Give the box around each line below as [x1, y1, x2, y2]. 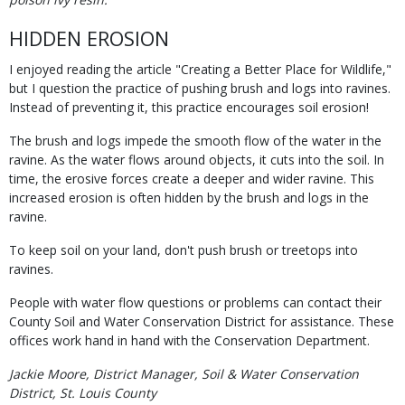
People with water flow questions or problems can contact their [9, 294, 381, 311]
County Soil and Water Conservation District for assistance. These [9, 313, 394, 330]
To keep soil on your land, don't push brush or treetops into [9, 241, 358, 259]
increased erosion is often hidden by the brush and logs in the [9, 189, 369, 206]
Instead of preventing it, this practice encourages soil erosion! [9, 99, 369, 116]
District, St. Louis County [9, 384, 156, 401]
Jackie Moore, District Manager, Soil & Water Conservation [9, 365, 359, 382]
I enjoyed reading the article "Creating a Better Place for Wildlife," [9, 61, 391, 78]
